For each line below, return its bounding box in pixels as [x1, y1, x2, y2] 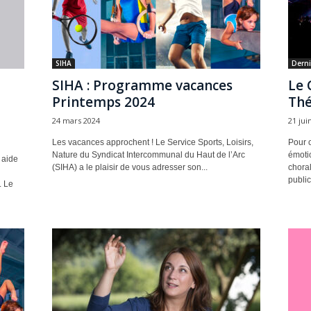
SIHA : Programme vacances [51, 76, 233, 94]
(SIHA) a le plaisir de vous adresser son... [51, 162, 208, 172]
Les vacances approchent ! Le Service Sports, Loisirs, [51, 137, 253, 147]
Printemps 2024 [51, 93, 155, 111]
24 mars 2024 [51, 115, 100, 126]
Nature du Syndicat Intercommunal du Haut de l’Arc [51, 150, 245, 160]
